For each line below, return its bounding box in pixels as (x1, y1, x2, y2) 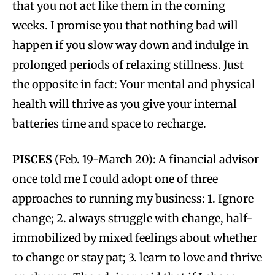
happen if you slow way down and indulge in (12, 37, 249, 52)
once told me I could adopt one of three (12, 171, 218, 186)
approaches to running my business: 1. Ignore (12, 191, 254, 206)
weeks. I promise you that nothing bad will (12, 18, 238, 33)
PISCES (12, 152, 52, 166)
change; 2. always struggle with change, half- (12, 211, 252, 225)
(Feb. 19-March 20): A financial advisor (52, 152, 259, 166)
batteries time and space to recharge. (12, 116, 206, 131)
